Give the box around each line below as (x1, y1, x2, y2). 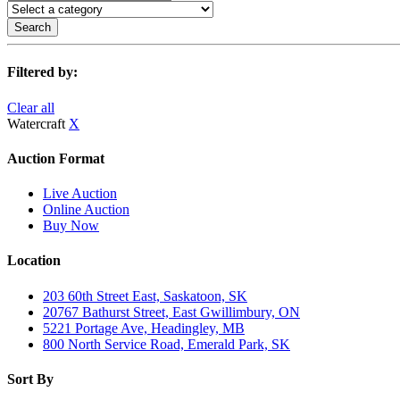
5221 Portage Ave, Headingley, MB (43, 320, 245, 336)
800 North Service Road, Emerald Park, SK (43, 336, 290, 352)
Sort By (7, 371, 54, 387)
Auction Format (7, 150, 104, 166)
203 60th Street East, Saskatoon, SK (43, 287, 247, 304)
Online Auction (43, 202, 129, 218)
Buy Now (43, 218, 99, 234)
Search (14, 21, 51, 34)
